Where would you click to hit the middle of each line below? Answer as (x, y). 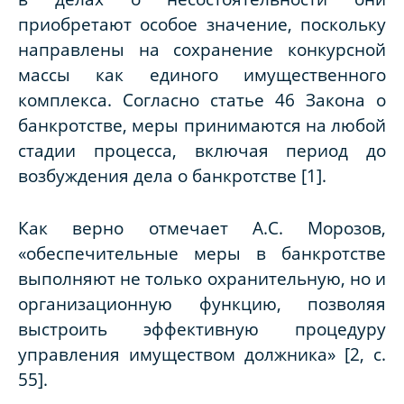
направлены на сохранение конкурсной (202, 50)
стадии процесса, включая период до (202, 151)
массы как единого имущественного (202, 75)
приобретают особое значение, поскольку (202, 24)
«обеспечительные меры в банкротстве (202, 253)
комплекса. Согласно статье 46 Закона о (202, 100)
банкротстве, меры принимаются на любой (202, 125)
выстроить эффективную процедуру (202, 329)
